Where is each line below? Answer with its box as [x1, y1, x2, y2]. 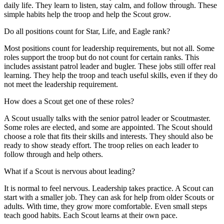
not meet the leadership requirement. [4, 79, 118, 88]
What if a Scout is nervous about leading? [4, 166, 135, 175]
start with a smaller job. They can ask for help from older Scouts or [4, 192, 214, 201]
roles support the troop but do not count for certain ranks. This [4, 52, 199, 61]
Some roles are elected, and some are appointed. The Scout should [4, 122, 212, 131]
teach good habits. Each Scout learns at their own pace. [4, 210, 177, 219]
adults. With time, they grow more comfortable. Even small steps [4, 201, 207, 210]
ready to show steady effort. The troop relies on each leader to [4, 140, 198, 149]
